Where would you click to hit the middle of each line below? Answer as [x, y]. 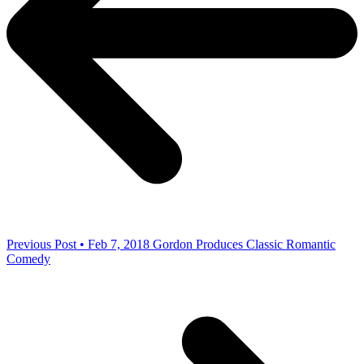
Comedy [28, 258]
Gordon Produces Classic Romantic [244, 244]
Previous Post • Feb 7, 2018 [78, 244]
